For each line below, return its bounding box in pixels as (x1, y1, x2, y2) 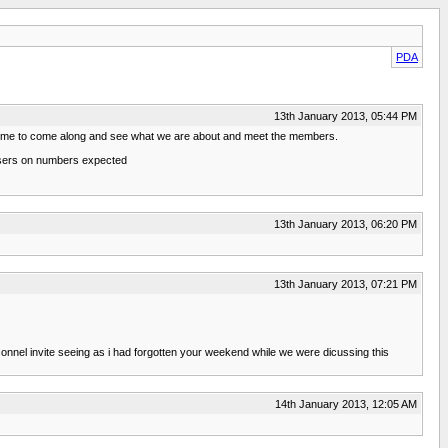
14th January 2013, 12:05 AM (275, 397, 417, 410)
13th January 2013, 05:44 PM (274, 109, 417, 122)
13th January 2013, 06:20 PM (274, 217, 417, 230)
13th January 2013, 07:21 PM (274, 277, 417, 290)
